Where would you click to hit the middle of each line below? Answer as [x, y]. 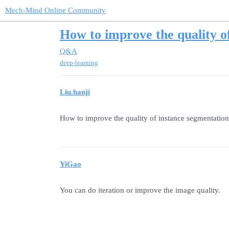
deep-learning [79, 62]
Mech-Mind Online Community [55, 10]
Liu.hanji [75, 92]
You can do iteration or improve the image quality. [140, 190]
